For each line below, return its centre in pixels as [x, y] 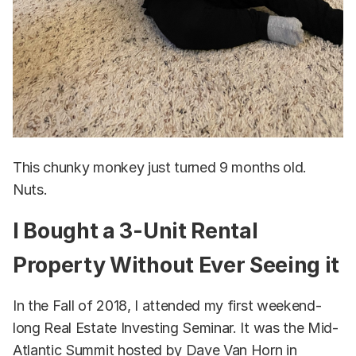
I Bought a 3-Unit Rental [135, 230]
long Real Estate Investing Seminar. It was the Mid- [176, 327]
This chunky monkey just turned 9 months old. [160, 167]
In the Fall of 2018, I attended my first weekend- [167, 305]
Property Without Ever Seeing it [176, 265]
